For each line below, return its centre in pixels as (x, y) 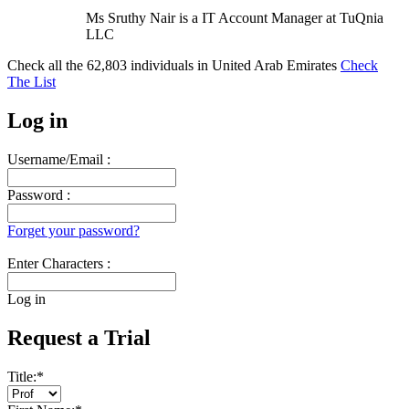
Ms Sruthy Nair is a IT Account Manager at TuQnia (235, 18)
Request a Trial (79, 337)
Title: (22, 376)
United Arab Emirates (276, 65)
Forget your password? (73, 230)
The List (31, 82)
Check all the (47, 65)
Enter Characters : (59, 263)
